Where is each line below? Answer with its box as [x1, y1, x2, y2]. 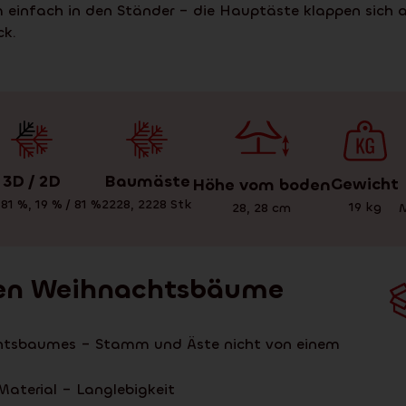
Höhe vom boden [192, 173, 331, 196]
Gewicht [331, 173, 399, 196]
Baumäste [103, 169, 190, 192]
